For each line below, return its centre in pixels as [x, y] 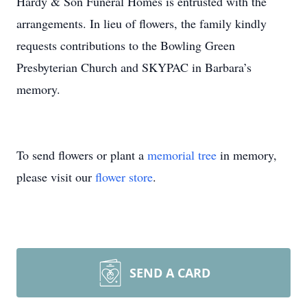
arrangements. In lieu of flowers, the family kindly [142, 23]
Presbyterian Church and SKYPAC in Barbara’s [134, 67]
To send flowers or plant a [82, 155]
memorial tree [182, 155]
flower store [124, 177]
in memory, [247, 155]
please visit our [56, 177]
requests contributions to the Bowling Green [126, 45]
